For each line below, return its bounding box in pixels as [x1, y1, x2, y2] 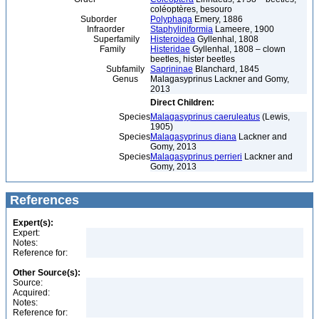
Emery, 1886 [192, 14, 243, 24]
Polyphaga [150, 14, 192, 24]
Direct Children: [150, 98, 214, 108]
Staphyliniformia [150, 24, 213, 34]
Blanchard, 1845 [193, 64, 259, 74]
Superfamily [10, 34, 140, 44]
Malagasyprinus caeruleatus [150, 112, 260, 122]
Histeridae [150, 44, 190, 54]
